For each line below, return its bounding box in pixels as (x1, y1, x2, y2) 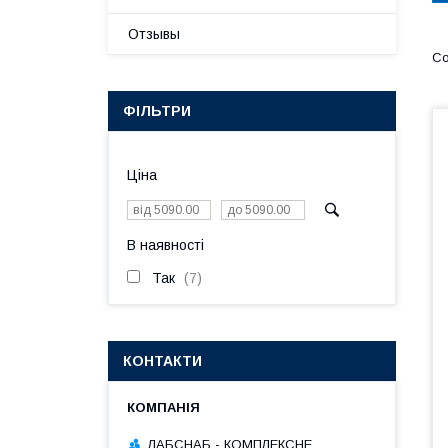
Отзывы (128, 26, 180, 42)
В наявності (127, 237, 204, 253)
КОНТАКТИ (123, 353, 202, 369)
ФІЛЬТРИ (123, 103, 191, 119)
